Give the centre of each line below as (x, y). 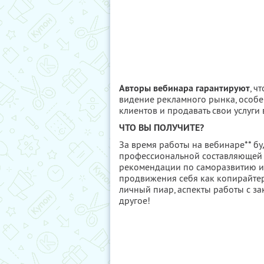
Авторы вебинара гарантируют (184, 88)
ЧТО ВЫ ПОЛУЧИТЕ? (161, 128)
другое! (135, 200)
